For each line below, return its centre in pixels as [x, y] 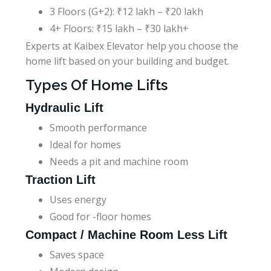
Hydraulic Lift [64, 107]
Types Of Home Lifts [96, 85]
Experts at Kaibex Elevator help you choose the [132, 46]
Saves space [77, 254]
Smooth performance [98, 127]
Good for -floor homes [100, 216]
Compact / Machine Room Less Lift [126, 234]
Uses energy [78, 199]
